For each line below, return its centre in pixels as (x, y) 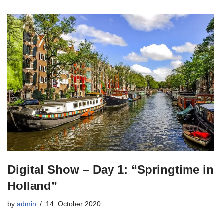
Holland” (32, 185)
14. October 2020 (73, 204)
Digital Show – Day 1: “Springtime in (110, 169)
